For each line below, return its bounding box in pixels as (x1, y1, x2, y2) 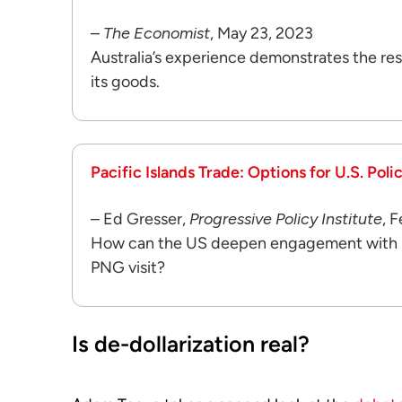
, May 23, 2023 (210, 23, 313, 43)
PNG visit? (91, 258, 165, 277)
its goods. (91, 72, 160, 92)
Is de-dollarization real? (72, 330, 310, 357)
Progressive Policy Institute (189, 209, 382, 229)
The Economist (103, 23, 210, 43)
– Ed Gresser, (91, 209, 189, 229)
